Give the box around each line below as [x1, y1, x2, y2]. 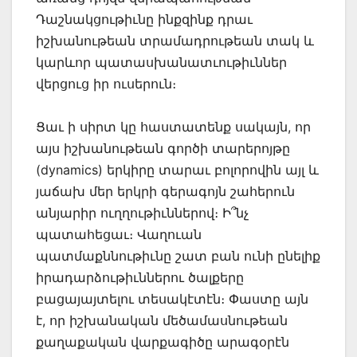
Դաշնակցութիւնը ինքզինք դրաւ [36, 11, 253, 28]
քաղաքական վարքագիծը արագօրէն [36, 334, 289, 351]
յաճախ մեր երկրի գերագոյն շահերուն [36, 183, 295, 200]
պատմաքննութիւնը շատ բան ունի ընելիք [36, 248, 320, 265]
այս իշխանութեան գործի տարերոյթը [36, 140, 290, 157]
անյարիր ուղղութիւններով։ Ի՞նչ [36, 205, 249, 222]
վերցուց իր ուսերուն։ [36, 76, 176, 92]
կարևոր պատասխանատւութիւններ [36, 54, 287, 71]
